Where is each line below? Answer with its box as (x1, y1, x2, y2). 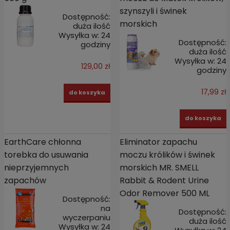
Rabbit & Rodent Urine (119, 174, 209, 186)
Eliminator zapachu (119, 136, 197, 148)
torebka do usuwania (4, 148, 88, 161)
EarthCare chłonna (4, 136, 81, 148)
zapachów (4, 174, 46, 186)
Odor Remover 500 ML (119, 187, 209, 199)
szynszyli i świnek (119, 5, 187, 17)
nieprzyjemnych (4, 161, 69, 174)
